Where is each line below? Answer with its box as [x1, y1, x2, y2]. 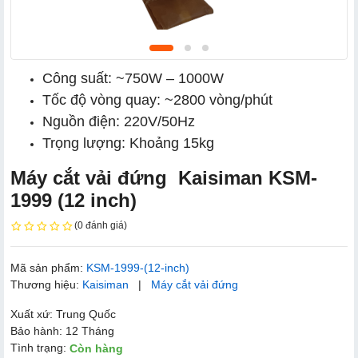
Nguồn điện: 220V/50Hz [42, 113, 195, 129]
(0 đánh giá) [74, 220, 127, 231]
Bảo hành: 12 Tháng [10, 324, 114, 337]
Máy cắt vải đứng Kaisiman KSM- [10, 167, 317, 189]
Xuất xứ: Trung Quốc [10, 307, 116, 320]
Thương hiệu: [10, 277, 82, 291]
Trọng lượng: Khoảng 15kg [42, 135, 214, 151]
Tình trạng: [10, 340, 70, 354]
